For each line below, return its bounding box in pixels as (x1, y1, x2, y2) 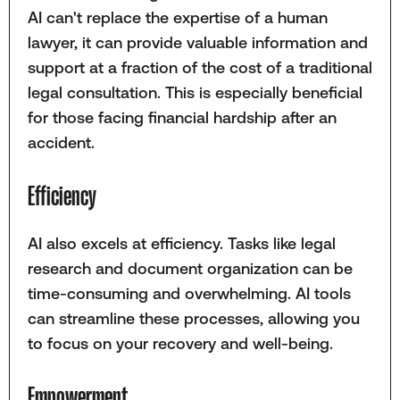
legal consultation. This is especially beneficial (27, 83, 362, 103)
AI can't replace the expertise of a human (27, 8, 328, 28)
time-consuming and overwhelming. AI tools (27, 284, 351, 304)
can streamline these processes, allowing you (27, 309, 360, 329)
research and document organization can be (27, 259, 353, 279)
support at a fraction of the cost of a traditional (27, 58, 372, 78)
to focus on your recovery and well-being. (27, 334, 342, 354)
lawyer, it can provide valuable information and (27, 33, 368, 53)
